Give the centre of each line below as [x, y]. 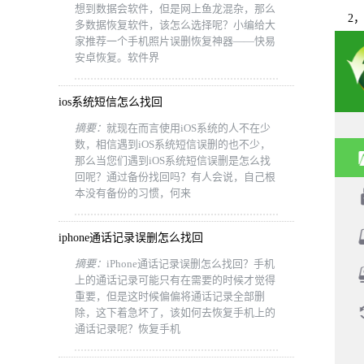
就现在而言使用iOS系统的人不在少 [188, 128]
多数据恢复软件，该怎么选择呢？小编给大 [175, 25]
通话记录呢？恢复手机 [128, 329]
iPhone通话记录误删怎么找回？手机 [191, 264]
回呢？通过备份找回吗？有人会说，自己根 [175, 177]
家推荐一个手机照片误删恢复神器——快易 [175, 41]
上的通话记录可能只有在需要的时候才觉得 [175, 280]
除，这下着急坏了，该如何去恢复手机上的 [175, 312]
